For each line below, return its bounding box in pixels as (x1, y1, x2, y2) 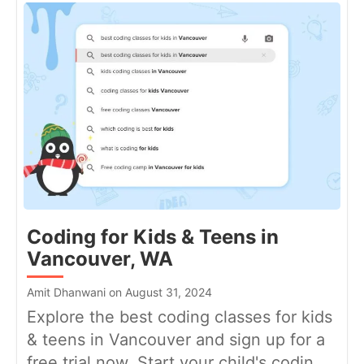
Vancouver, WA (27, 246, 173, 271)
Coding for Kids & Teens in (27, 224, 279, 249)
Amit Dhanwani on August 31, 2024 (27, 284, 212, 299)
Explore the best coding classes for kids (27, 306, 332, 327)
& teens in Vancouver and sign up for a (27, 329, 325, 349)
